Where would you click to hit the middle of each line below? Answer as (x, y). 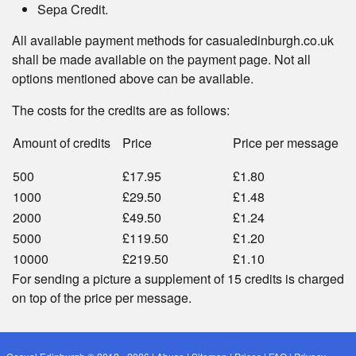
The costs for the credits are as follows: (121, 110)
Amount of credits (62, 143)
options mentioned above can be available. (133, 78)
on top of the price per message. (102, 298)
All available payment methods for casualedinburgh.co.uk (173, 40)
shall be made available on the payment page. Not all (161, 59)
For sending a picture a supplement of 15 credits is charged (178, 279)
